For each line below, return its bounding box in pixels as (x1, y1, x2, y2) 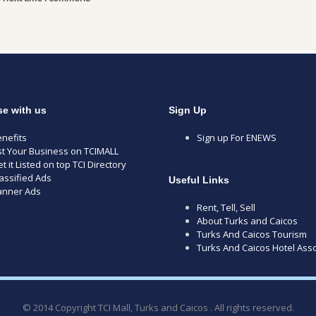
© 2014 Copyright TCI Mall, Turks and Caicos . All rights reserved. (22, 300, 294, 314)
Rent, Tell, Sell (197, 200, 255, 214)
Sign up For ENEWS (197, 130, 276, 144)
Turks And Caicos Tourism (197, 227, 307, 241)
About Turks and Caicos (197, 214, 298, 227)
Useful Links (169, 174, 229, 186)
